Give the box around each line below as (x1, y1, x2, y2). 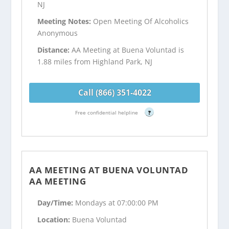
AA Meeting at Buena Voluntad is (72, 44, 185, 55)
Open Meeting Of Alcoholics (93, 16, 189, 26)
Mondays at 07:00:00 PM (75, 198, 159, 208)
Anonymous (37, 28, 78, 38)
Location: (37, 215, 73, 225)
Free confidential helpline (75, 108, 140, 116)
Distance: (37, 44, 72, 55)
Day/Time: (37, 198, 76, 208)
